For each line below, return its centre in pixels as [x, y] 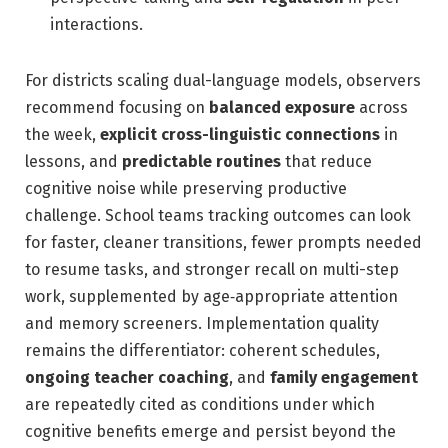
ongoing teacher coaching [127, 377]
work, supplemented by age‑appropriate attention [211, 296]
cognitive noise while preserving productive [186, 188]
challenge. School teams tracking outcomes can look [218, 215]
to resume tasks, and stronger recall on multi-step [212, 269]
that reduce [326, 161]
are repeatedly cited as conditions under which [200, 404]
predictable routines [201, 161]
